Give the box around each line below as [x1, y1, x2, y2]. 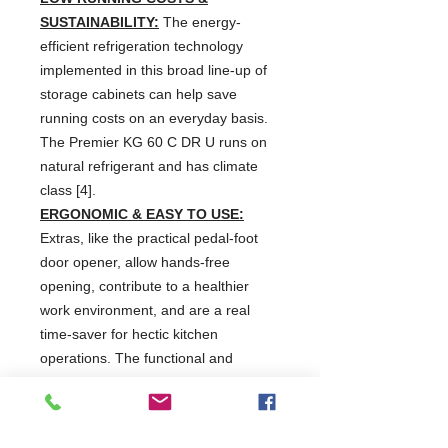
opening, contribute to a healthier [40, 277, 249, 294]
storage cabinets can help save [40, 85, 237, 102]
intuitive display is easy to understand [40, 373, 276, 390]
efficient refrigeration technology [40, 37, 243, 54]
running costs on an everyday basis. [40, 109, 268, 126]
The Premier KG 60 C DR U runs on [40, 133, 267, 150]
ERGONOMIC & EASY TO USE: [40, 205, 244, 222]
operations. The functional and [40, 349, 233, 366]
